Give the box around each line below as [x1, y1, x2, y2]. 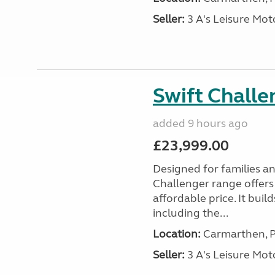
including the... [152, 206, 228, 220]
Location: [152, 227, 201, 241]
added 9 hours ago [152, 117, 248, 130]
